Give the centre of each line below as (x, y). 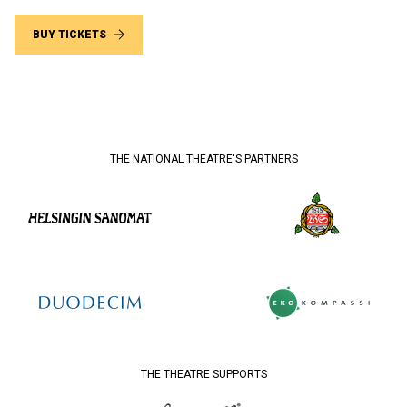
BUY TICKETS (69, 34)
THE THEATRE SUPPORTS (203, 374)
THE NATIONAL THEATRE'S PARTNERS (203, 159)
